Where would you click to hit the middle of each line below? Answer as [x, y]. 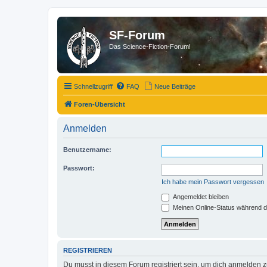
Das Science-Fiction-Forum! [150, 46]
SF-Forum [137, 35]
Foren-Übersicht [100, 104]
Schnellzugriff [93, 86]
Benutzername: [87, 150]
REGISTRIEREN [88, 251]
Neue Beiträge [175, 86]
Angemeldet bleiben [200, 197]
